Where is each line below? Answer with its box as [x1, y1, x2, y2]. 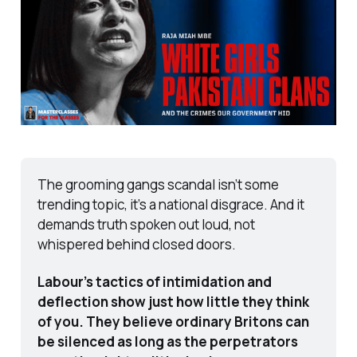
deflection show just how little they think [37, 292, 309, 311]
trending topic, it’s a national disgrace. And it [37, 195, 304, 214]
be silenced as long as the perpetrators [37, 331, 298, 351]
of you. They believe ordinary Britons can [37, 312, 309, 331]
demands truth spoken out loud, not [37, 215, 255, 234]
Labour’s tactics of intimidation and [37, 272, 272, 291]
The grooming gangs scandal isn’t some [37, 175, 279, 194]
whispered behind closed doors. [37, 235, 236, 254]
